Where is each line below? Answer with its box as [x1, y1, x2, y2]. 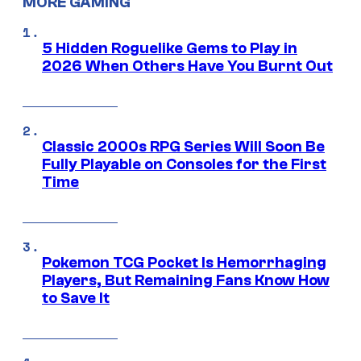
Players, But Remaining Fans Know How [42, 271, 330, 289]
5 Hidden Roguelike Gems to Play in [42, 39, 297, 57]
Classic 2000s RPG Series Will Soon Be [42, 137, 325, 156]
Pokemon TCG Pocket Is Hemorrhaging [42, 253, 326, 272]
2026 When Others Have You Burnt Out [42, 56, 333, 75]
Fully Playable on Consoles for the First [42, 155, 326, 173]
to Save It [42, 288, 110, 307]
